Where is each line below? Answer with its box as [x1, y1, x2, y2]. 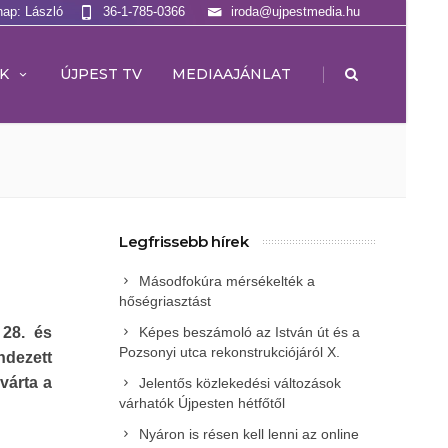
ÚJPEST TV [60, 65, 142, 83]
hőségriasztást [119, 293, 211, 309]
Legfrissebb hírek [119, 232, 249, 251]
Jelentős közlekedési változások [139, 375, 341, 391]
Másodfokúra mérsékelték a [139, 273, 315, 289]
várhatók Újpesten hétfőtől [119, 395, 285, 411]
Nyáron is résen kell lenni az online [139, 426, 359, 442]
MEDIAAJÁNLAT [172, 65, 291, 83]
